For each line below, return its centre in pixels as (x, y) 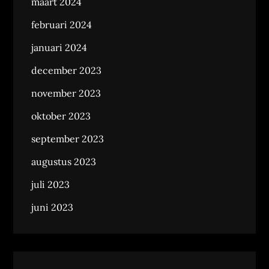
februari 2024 (62, 25)
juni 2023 (53, 207)
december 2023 (67, 70)
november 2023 (66, 93)
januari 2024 (59, 47)
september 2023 (68, 139)
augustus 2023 (64, 162)
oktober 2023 (61, 116)
